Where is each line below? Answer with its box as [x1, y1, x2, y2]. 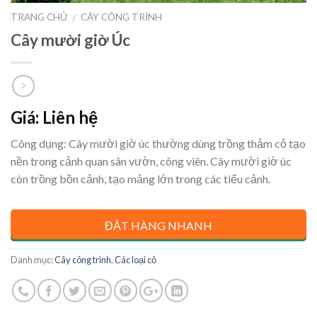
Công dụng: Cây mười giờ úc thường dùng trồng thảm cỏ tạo [11, 136, 306, 150]
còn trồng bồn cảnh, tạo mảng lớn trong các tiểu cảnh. [11, 171, 270, 185]
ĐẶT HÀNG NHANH [105, 218, 212, 232]
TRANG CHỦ [11, 11, 67, 23]
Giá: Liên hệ [11, 106, 98, 127]
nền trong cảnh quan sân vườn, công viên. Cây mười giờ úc [11, 154, 292, 168]
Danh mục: [11, 253, 54, 265]
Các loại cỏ [115, 253, 156, 265]
